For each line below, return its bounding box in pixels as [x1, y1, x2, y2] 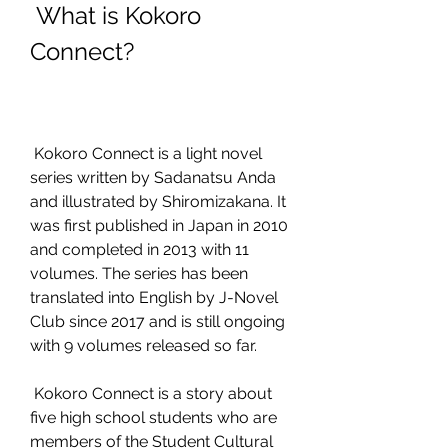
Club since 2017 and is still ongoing [30, 312, 285, 331]
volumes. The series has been [30, 264, 248, 283]
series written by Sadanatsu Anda [30, 168, 276, 187]
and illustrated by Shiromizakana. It [30, 192, 286, 211]
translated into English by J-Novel [30, 288, 278, 307]
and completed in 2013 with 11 [30, 240, 249, 259]
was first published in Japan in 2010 [30, 216, 288, 235]
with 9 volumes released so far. [30, 336, 257, 355]
